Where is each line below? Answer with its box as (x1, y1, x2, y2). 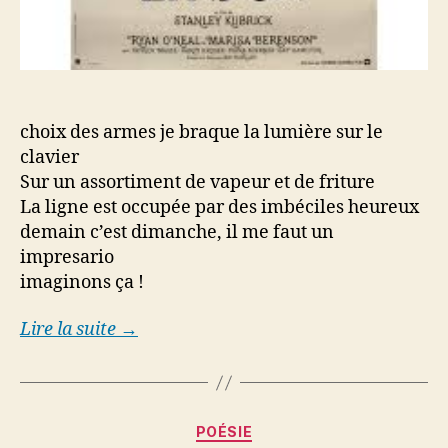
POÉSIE (195, 423, 253, 441)
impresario (20, 245, 114, 269)
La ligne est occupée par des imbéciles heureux (20, 195, 419, 219)
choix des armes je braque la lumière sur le (20, 120, 383, 144)
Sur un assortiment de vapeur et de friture (20, 170, 375, 194)
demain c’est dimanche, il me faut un (20, 220, 334, 244)
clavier (20, 145, 79, 169)
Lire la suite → (20, 318, 138, 342)
